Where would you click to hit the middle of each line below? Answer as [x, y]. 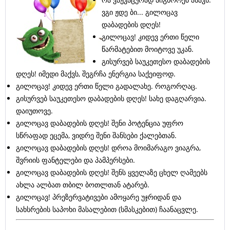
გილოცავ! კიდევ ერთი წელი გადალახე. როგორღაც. [107, 86]
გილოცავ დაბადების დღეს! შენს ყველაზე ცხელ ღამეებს [112, 172]
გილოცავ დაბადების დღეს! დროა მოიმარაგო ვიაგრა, [108, 148]
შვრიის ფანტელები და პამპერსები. [75, 160]
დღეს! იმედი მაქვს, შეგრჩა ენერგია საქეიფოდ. [96, 74]
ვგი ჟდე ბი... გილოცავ [140, 12]
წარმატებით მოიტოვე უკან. [148, 49]
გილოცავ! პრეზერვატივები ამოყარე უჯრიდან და [99, 197]
